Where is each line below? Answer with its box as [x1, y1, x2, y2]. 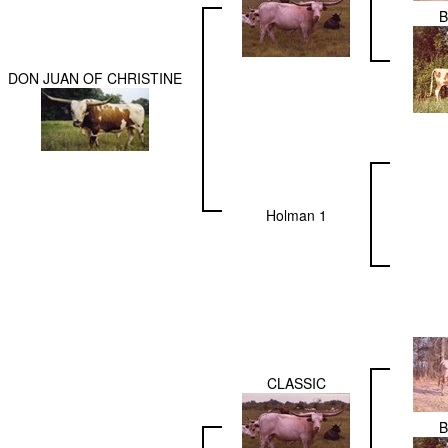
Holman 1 [265, 205, 327, 226]
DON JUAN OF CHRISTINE [8, 68, 182, 89]
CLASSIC [266, 373, 326, 394]
